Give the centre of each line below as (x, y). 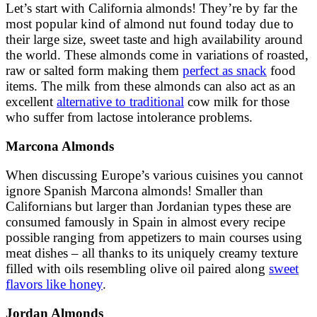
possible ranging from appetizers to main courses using (154, 237)
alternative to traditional (120, 101)
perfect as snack (225, 70)
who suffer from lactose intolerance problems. (129, 117)
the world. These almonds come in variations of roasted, (157, 54)
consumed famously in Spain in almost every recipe (145, 221)
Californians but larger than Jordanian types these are (148, 206)
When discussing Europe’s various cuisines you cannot (154, 175)
